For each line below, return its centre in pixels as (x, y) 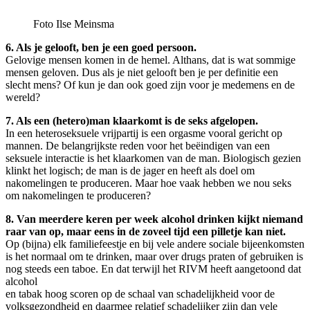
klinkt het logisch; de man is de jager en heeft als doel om (130, 170)
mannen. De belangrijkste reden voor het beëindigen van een (138, 145)
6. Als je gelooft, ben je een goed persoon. (101, 47)
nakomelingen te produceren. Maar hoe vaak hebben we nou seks (148, 183)
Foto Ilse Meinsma (74, 24)
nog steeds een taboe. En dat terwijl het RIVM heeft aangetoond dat (153, 268)
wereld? (23, 97)
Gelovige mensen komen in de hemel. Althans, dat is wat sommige (151, 60)
